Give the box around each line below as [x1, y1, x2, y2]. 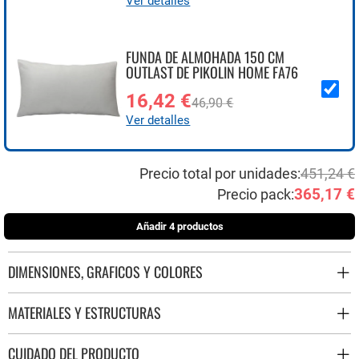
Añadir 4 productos [135, 220, 224, 232]
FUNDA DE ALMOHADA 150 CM [126, 46, 285, 67]
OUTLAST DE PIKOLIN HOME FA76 [126, 62, 299, 83]
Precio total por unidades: [139, 165, 301, 182]
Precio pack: [217, 186, 294, 203]
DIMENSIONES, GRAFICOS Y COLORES [8, 261, 203, 282]
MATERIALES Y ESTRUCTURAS [8, 302, 161, 323]
